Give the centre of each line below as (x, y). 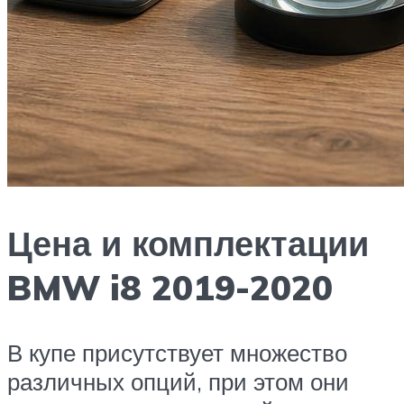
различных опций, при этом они (178, 381)
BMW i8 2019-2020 (170, 287)
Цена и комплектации (188, 243)
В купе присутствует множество (177, 352)
